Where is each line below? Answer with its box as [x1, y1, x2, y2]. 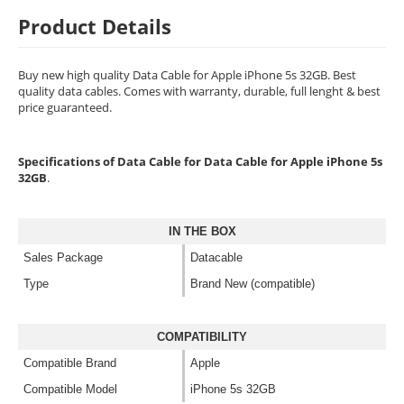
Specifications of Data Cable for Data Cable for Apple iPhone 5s [18, 153, 382, 170]
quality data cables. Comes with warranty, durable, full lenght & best [18, 83, 381, 100]
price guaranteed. [18, 99, 112, 116]
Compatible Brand [23, 356, 116, 371]
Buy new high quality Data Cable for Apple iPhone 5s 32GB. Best [18, 67, 356, 84]
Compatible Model [23, 382, 117, 397]
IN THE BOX [168, 225, 236, 239]
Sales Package [23, 251, 103, 265]
